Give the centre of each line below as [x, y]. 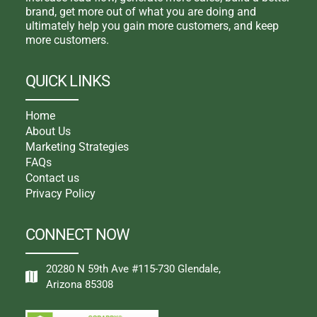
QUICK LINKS [67, 81]
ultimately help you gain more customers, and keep [152, 25]
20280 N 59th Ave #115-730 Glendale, [134, 269]
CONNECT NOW [77, 234]
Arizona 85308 [80, 284]
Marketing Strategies [77, 146]
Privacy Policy [60, 193]
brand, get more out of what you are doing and [140, 11]
